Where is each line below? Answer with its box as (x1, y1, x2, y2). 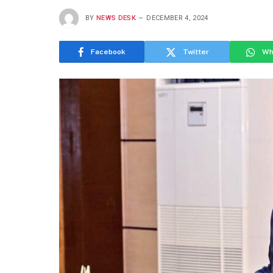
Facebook (91, 48, 126, 56)
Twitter (182, 48, 209, 56)
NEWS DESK (96, 13, 136, 22)
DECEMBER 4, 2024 (146, 13, 208, 22)
